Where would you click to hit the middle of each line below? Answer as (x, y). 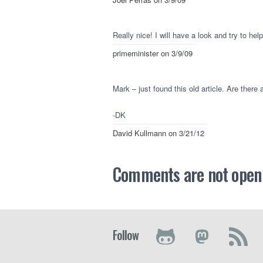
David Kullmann (139, 133)
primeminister (136, 53)
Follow (126, 235)
